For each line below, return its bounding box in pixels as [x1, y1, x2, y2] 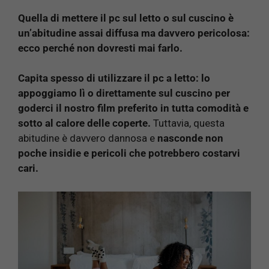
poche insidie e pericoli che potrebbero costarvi [18, 147, 240, 160]
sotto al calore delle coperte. [18, 117, 151, 130]
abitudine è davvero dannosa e [18, 132, 157, 145]
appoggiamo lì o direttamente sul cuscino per [18, 87, 230, 100]
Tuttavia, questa [151, 117, 225, 130]
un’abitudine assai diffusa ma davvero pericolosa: [18, 26, 250, 39]
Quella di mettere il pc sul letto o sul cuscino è [18, 11, 234, 24]
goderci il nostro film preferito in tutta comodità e [18, 102, 249, 115]
